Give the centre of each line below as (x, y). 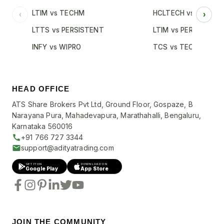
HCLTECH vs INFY (182, 13)
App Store (95, 168)
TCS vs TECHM (179, 47)
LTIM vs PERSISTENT (188, 30)
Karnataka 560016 (42, 126)
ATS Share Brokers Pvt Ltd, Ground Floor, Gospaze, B (102, 104)
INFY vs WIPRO (56, 47)
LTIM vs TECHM (58, 13)
